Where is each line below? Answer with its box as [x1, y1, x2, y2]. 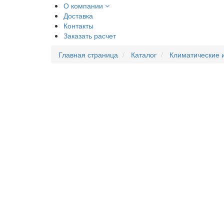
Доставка [63, 10, 93, 20]
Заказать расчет [63, 30, 116, 40]
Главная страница [58, 49, 118, 59]
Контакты [63, 20, 93, 30]
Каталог [131, 49, 156, 59]
